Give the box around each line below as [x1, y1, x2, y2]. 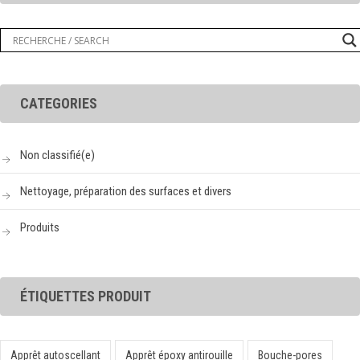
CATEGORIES [20, 95, 97, 112]
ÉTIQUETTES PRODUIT [20, 288, 151, 305]
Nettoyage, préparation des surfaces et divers [20, 184, 231, 199]
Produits [20, 220, 59, 235]
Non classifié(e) [20, 148, 95, 163]
